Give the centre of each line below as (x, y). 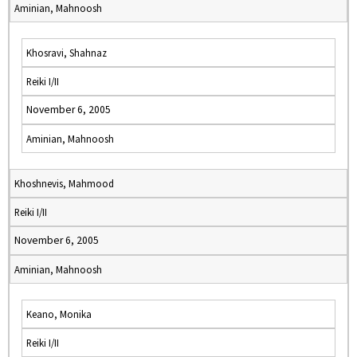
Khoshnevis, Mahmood (64, 183)
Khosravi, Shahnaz (67, 53)
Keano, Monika (59, 314)
